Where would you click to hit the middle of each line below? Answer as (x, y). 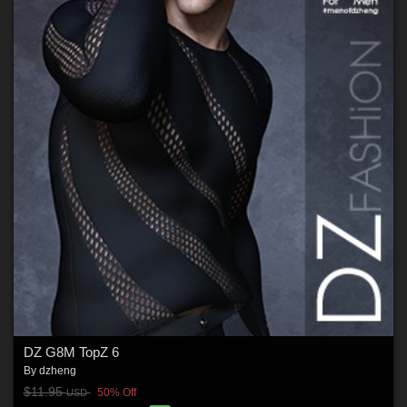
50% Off (116, 393)
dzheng (57, 370)
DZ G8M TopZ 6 (71, 352)
